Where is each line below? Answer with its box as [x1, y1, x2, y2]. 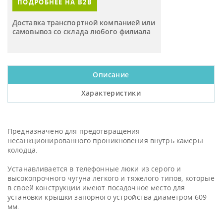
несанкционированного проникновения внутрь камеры [7, 136, 203, 145]
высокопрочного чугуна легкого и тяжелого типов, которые [7, 173, 215, 183]
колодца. [7, 145, 38, 155]
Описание [93, 70, 129, 79]
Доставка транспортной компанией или [12, 18, 156, 27]
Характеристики [81, 88, 141, 98]
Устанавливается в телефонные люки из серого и [7, 164, 181, 173]
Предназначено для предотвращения [7, 126, 140, 136]
